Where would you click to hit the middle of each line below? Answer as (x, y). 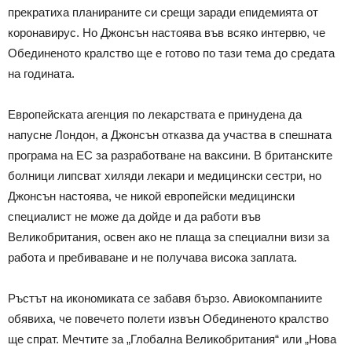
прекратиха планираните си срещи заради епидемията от (163, 12)
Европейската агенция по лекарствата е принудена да (155, 114)
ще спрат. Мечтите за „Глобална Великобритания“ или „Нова (172, 339)
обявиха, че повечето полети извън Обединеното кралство (168, 318)
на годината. (41, 73)
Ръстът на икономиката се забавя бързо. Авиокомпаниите (165, 298)
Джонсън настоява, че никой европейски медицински (151, 196)
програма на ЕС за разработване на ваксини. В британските (170, 155)
